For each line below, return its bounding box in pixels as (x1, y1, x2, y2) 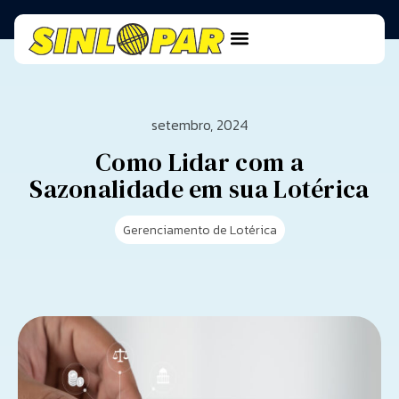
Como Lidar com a (95, 145, 304, 180)
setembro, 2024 (151, 114, 248, 136)
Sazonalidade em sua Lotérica (29, 172, 370, 207)
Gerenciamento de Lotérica (122, 221, 277, 240)
